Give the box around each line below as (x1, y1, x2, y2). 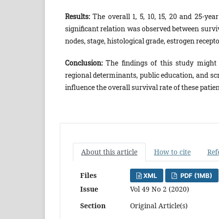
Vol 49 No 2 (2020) (130, 184, 189, 194)
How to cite (154, 147, 191, 157)
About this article (81, 147, 137, 157)
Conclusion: (65, 58, 103, 68)
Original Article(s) (130, 201, 188, 211)
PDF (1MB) (178, 172, 212, 180)
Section (80, 201, 106, 211)
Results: (65, 12, 90, 22)
